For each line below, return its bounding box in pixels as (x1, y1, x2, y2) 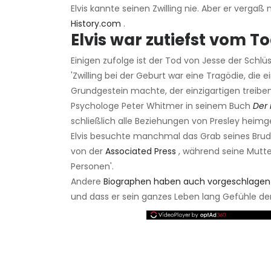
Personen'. (71, 160, 114, 173)
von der (71, 145, 105, 158)
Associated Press (105, 145, 176, 158)
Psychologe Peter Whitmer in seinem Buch (71, 100, 253, 113)
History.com (71, 18, 121, 30)
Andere (71, 175, 103, 188)
